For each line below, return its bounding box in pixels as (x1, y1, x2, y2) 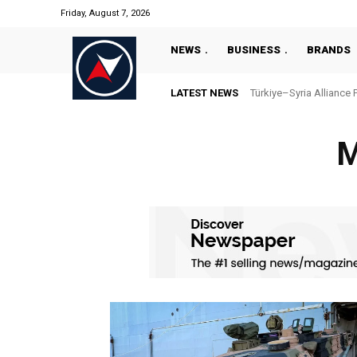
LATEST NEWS (171, 87, 238, 99)
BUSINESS (227, 44, 280, 56)
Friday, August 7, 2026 (61, 8, 150, 18)
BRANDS (307, 44, 351, 56)
